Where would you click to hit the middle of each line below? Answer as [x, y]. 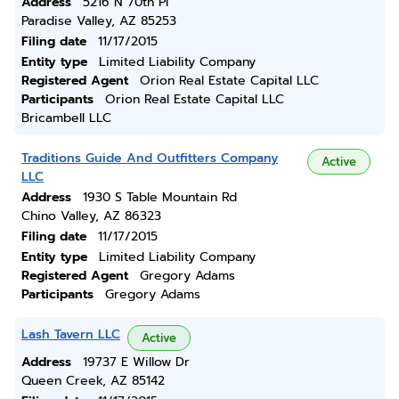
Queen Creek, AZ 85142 [93, 381]
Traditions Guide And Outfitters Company [150, 158]
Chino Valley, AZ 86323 [91, 216]
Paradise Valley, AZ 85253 [99, 21]
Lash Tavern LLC [71, 334]
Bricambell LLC [66, 118]
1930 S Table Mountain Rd [160, 197]
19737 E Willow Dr [136, 362]
